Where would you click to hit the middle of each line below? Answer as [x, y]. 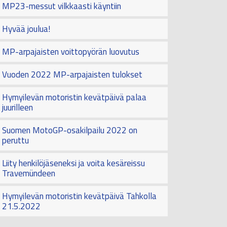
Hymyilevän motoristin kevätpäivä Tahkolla [79, 196]
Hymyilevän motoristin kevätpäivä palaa [74, 98]
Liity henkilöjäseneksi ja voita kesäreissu [73, 163]
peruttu [15, 141]
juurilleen [17, 108]
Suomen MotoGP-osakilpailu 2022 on [70, 130]
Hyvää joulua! [26, 29]
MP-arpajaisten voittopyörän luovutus [71, 52]
